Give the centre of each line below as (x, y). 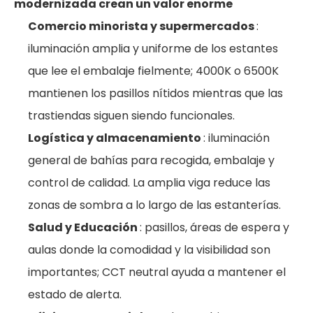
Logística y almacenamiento (116, 138)
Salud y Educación (84, 227)
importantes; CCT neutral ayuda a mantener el (157, 272)
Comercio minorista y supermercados (142, 26)
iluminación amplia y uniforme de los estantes (153, 49)
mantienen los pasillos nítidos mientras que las (155, 93)
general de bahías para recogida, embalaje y (151, 160)
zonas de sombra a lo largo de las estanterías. (154, 205)
